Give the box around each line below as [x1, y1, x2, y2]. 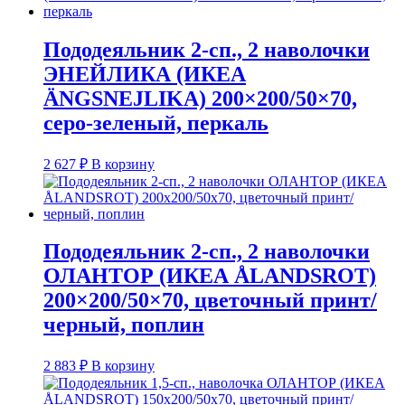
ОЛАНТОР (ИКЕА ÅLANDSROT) [43, 264, 376, 288]
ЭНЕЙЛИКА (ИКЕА [43, 61, 246, 86]
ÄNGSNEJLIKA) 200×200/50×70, [43, 86, 357, 110]
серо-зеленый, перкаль [43, 110, 268, 135]
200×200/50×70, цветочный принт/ [43, 288, 377, 313]
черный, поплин [43, 313, 204, 337]
